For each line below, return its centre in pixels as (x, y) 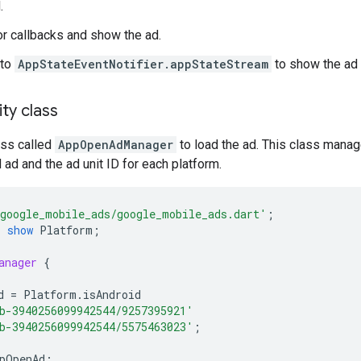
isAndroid (112, 295)
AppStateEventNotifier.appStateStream (143, 64)
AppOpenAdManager (116, 145)
